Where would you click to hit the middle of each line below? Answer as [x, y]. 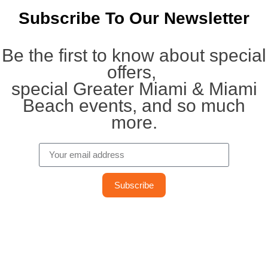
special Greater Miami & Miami [134, 89]
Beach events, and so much [134, 105]
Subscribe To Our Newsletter [134, 18]
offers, [134, 72]
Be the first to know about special [134, 55]
